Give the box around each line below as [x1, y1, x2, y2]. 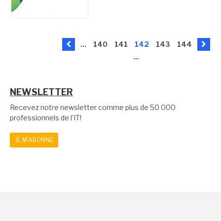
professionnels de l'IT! [10, 113, 81, 122]
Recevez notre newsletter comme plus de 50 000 [10, 103, 176, 112]
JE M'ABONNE [15, 136, 53, 144]
